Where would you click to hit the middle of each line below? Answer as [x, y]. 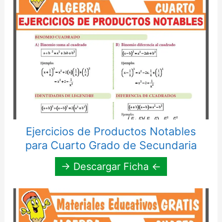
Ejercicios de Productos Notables [111, 131]
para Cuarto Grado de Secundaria [111, 145]
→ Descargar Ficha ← [111, 166]
